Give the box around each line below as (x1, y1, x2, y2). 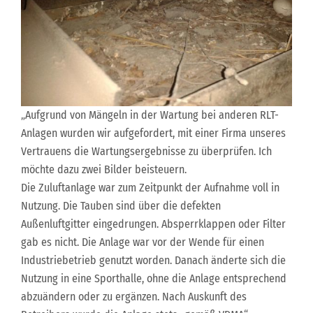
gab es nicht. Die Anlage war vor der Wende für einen (21, 235, 264, 249)
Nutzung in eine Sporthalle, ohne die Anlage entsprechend (21, 271, 286, 285)
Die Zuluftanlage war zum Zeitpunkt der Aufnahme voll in (21, 180, 279, 194)
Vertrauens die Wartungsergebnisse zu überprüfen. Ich (21, 144, 272, 158)
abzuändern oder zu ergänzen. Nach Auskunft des (21, 289, 247, 303)
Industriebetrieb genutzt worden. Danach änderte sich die (21, 253, 286, 267)
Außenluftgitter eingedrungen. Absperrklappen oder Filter (21, 217, 286, 231)
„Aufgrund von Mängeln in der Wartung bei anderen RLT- (21, 108, 279, 122)
